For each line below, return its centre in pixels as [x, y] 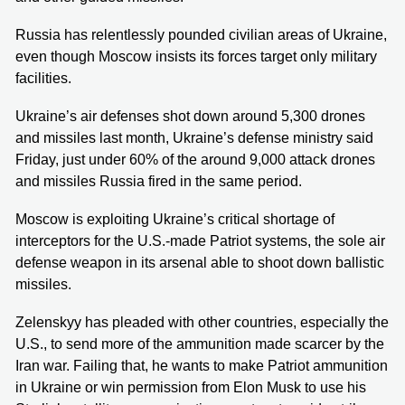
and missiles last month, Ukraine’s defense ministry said [194, 137]
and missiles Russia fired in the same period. [159, 181]
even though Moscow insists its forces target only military [196, 56]
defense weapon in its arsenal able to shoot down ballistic [200, 262]
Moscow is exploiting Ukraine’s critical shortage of [175, 219]
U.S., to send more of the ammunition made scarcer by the [200, 344]
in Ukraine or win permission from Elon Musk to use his [191, 387]
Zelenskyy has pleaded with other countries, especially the [202, 322]
